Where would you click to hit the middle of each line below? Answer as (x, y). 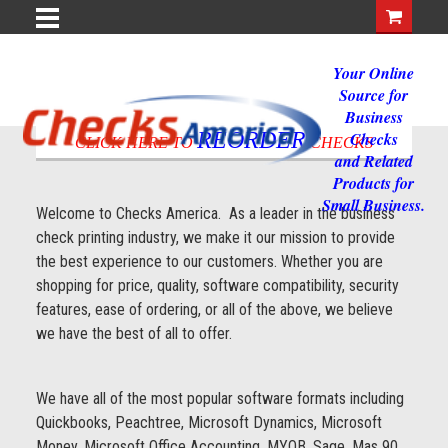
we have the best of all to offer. (133, 333)
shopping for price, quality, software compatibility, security (217, 285)
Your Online (373, 73)
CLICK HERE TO (136, 142)
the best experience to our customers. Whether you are (209, 261)
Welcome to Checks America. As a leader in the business (215, 213)
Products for (373, 183)
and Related (373, 161)
